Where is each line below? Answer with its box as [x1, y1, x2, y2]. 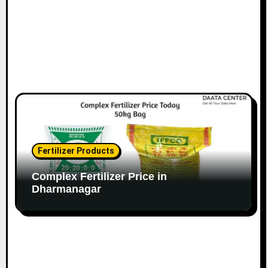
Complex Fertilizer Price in [32, 170, 167, 182]
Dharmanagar [32, 182, 102, 195]
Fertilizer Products [38, 145, 115, 156]
